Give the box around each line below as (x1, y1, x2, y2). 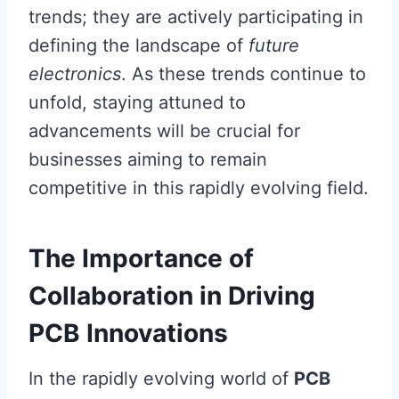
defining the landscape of (28, 35, 248, 57)
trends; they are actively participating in (28, 6, 363, 28)
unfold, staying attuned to (28, 92, 246, 114)
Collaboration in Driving (28, 281, 315, 312)
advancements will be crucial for (28, 120, 300, 142)
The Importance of (28, 243, 254, 274)
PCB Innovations (28, 318, 228, 349)
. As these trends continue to (121, 63, 366, 85)
